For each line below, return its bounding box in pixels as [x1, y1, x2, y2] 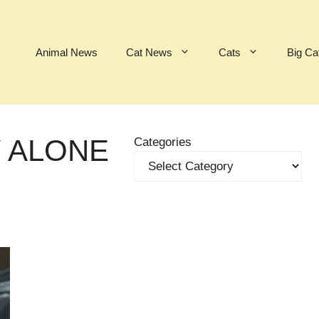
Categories [133, 135, 192, 150]
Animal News [36, 46, 98, 58]
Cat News [126, 46, 172, 58]
